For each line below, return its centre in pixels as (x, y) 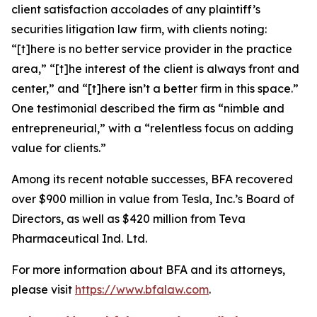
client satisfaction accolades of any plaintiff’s (136, 9)
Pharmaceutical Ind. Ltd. (79, 238)
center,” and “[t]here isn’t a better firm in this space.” (155, 88)
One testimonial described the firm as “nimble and (148, 108)
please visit (43, 289)
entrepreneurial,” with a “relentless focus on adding (152, 128)
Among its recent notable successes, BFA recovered (152, 179)
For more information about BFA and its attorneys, (148, 270)
